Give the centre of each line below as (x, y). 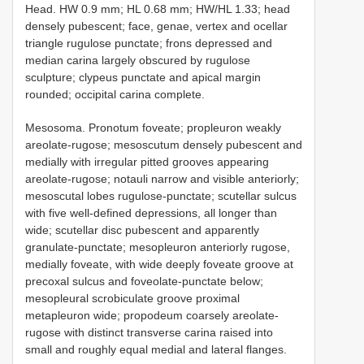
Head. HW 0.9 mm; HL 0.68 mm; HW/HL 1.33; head (158, 9)
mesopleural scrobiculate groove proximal (132, 298)
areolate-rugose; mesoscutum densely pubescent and (164, 145)
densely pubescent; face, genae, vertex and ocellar (156, 26)
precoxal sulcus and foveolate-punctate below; (144, 281)
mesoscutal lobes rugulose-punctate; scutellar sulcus (161, 196)
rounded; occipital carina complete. (115, 94)
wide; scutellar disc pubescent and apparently (142, 230)
